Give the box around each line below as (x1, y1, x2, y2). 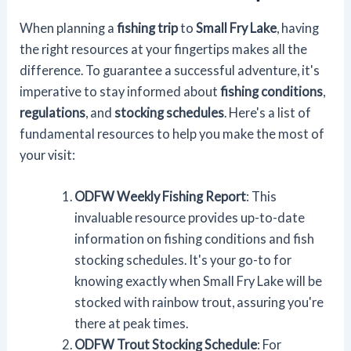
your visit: (20, 147, 76, 162)
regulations (20, 104, 86, 120)
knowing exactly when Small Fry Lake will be (74, 273, 322, 289)
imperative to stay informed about (20, 83, 221, 99)
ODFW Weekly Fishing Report (74, 189, 246, 204)
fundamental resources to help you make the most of (20, 125, 325, 141)
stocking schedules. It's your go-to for (74, 252, 291, 268)
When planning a (20, 20, 118, 35)
